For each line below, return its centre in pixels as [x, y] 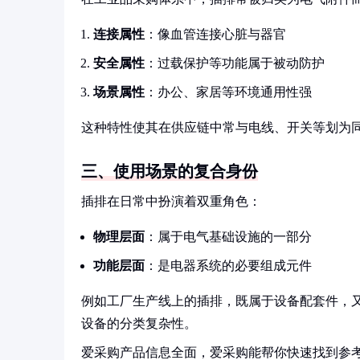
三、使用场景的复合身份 [170, 171]
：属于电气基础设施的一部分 [228, 237]
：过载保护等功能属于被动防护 [235, 63]
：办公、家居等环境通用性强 [228, 92]
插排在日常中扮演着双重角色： [171, 201]
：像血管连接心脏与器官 [215, 34]
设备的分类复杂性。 [139, 323]
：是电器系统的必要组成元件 [228, 266]
